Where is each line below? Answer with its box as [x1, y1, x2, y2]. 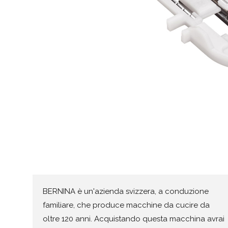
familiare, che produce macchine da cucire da [43, 201, 210, 210]
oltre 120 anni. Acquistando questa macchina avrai [43, 214, 224, 223]
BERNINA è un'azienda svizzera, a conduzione [43, 187, 209, 196]
